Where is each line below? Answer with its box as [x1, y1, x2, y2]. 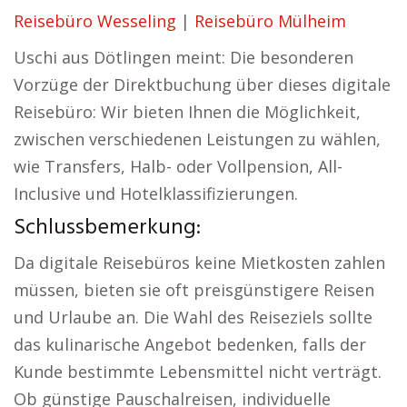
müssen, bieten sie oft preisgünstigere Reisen [14, 279, 374, 301]
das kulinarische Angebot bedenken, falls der [14, 333, 366, 355]
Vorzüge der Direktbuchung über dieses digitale [14, 74, 391, 95]
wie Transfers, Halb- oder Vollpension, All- [14, 155, 342, 177]
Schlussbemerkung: [14, 211, 201, 245]
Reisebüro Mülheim [194, 10, 346, 32]
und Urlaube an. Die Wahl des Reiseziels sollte [14, 306, 372, 328]
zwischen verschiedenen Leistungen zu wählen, [14, 128, 381, 150]
